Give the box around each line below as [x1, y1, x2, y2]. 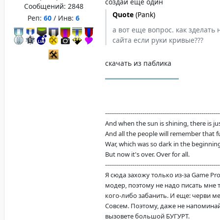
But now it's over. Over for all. [105, 150, 190, 159]
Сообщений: [24, 1, 68, 11]
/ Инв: [52, 13, 76, 23]
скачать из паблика [105, 58, 171, 68]
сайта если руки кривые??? [112, 35, 203, 45]
